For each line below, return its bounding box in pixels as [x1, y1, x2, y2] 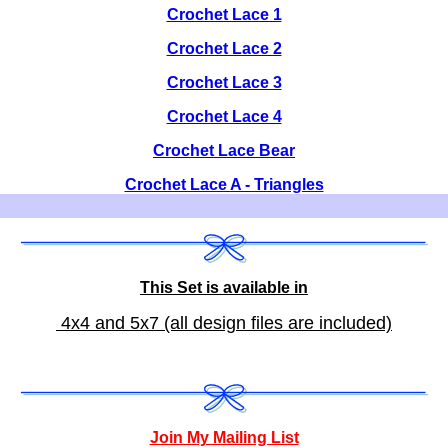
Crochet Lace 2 [166, 40, 282, 57]
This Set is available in [140, 279, 308, 296]
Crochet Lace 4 [166, 108, 282, 125]
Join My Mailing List [149, 429, 299, 446]
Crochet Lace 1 [166, 6, 282, 23]
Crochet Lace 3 [166, 74, 282, 91]
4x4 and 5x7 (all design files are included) [56, 313, 392, 333]
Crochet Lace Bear [153, 142, 295, 159]
